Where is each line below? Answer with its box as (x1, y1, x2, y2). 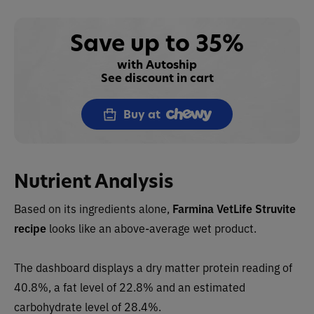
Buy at (123, 107, 161, 123)
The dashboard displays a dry (14, 259, 162, 275)
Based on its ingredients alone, (14, 200, 172, 217)
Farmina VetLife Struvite (172, 200, 296, 217)
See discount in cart (100, 70, 214, 86)
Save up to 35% (70, 27, 244, 59)
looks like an (46, 220, 114, 236)
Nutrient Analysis (14, 169, 174, 194)
